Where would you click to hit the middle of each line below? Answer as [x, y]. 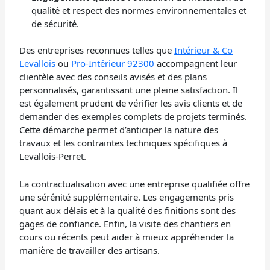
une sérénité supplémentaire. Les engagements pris [127, 197]
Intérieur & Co [204, 50]
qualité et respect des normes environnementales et [139, 10]
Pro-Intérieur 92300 [113, 64]
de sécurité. [55, 23]
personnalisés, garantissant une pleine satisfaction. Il [129, 90]
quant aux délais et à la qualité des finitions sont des [128, 211]
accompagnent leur [196, 64]
